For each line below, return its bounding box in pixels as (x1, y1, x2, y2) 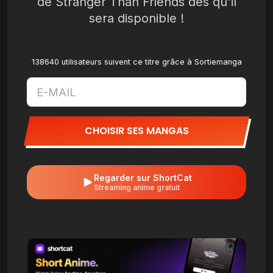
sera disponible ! (89, 11, 184, 26)
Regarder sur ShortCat (93, 172, 192, 183)
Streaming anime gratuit (93, 183, 180, 192)
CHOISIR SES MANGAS (84, 124, 189, 138)
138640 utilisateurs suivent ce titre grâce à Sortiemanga (31, 57, 242, 66)
